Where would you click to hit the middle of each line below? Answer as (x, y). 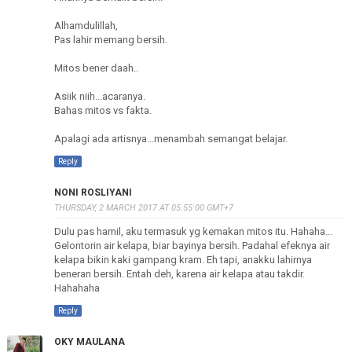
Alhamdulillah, (86, 26)
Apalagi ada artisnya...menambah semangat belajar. (170, 139)
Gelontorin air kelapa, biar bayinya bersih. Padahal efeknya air (192, 246)
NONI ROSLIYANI (93, 192)
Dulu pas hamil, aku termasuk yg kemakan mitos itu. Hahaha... (193, 231)
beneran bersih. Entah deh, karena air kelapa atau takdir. (179, 274)
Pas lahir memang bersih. (110, 40)
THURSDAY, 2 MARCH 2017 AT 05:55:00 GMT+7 (143, 208)
